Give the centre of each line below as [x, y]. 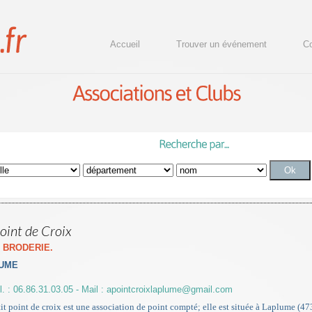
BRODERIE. [28, 248]
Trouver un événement [221, 44]
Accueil [125, 44]
